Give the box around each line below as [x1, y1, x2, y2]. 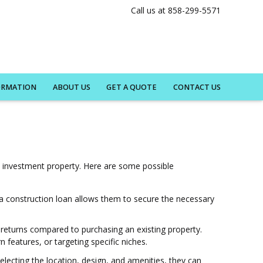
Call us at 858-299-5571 [131, 5, 221, 16]
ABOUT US [52, 82, 90, 92]
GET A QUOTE [106, 82, 157, 92]
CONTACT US [173, 82, 221, 92]
